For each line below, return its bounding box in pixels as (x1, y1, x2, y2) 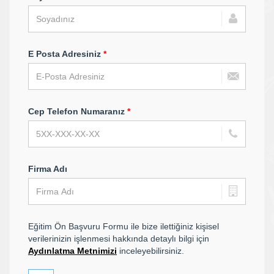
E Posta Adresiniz (28, 49, 103, 59)
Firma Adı (28, 164, 67, 174)
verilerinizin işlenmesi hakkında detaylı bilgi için (28, 234, 209, 243)
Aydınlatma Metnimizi (28, 246, 117, 256)
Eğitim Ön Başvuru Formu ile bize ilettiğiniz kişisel (28, 221, 219, 231)
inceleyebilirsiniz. (117, 246, 184, 256)
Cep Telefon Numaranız (28, 106, 127, 116)
